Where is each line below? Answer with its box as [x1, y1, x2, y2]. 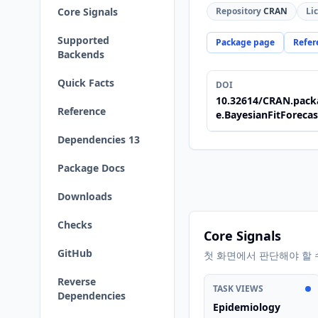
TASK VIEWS [213, 283, 263, 295]
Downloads [57, 190, 112, 203]
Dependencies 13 [57, 133, 140, 146]
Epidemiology [213, 300, 280, 314]
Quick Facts [57, 76, 114, 89]
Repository [216, 5, 261, 17]
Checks [57, 218, 92, 231]
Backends [57, 48, 104, 61]
